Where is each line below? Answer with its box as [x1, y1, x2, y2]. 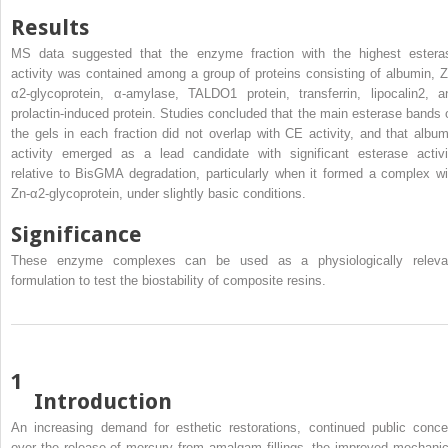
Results [11, 14, 89, 40]
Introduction [34, 388, 172, 414]
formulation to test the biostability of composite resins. [11, 272, 326, 288]
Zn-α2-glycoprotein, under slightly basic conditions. [11, 185, 306, 201]
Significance [11, 221, 142, 247]
